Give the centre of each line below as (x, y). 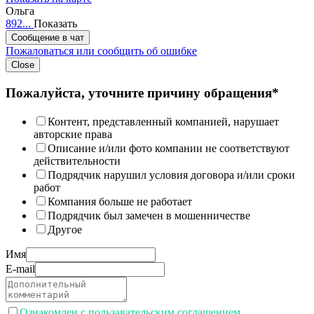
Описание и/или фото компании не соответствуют (169, 148)
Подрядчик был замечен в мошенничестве (149, 215)
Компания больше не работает (120, 201)
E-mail (20, 268)
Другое (65, 229)
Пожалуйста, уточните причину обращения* (142, 93)
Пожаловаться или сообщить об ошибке (101, 51)
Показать (55, 24)
